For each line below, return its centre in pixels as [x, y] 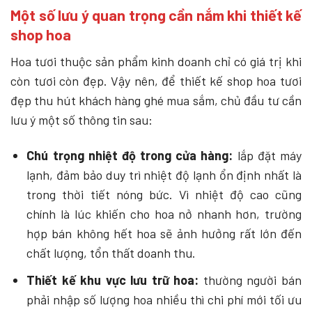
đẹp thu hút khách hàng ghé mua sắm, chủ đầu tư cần [156, 100]
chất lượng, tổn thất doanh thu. [111, 253]
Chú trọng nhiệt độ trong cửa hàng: [130, 156]
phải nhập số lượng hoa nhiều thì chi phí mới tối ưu [164, 300]
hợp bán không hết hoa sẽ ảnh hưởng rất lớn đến [164, 234]
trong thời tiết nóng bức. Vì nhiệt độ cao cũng [164, 195]
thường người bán [252, 280]
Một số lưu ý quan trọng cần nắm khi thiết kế [156, 15]
